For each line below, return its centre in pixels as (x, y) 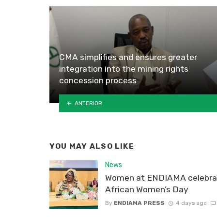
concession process (98, 81)
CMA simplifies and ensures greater (128, 57)
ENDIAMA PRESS (139, 203)
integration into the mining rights (124, 69)
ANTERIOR (88, 103)
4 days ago (191, 203)
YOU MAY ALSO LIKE (92, 147)
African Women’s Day (147, 190)
